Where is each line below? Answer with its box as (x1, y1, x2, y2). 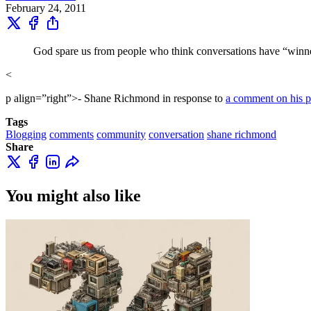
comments (49, 128, 94, 140)
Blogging (6, 128, 47, 140)
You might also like (6, 186, 141, 205)
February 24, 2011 (6, 1, 86, 14)
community (96, 128, 146, 140)
